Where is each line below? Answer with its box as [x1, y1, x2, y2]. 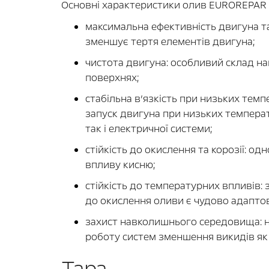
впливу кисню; [85, 157, 156, 172]
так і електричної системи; [85, 121, 213, 136]
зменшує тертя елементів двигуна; [85, 34, 255, 49]
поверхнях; [85, 70, 139, 85]
